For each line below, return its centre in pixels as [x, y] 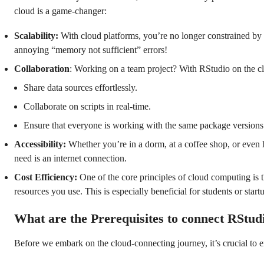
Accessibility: [41, 144]
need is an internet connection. [70, 158]
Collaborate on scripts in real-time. [87, 106]
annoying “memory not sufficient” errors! [91, 49]
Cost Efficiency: [47, 177]
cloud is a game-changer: [60, 11]
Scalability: [37, 35]
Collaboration [42, 68]
